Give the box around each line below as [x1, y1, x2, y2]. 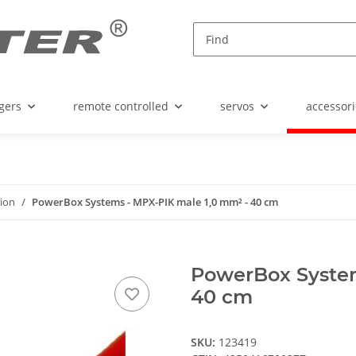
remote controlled [73, 99, 168, 114]
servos [220, 99, 254, 114]
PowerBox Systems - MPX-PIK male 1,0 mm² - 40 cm [32, 195, 278, 210]
